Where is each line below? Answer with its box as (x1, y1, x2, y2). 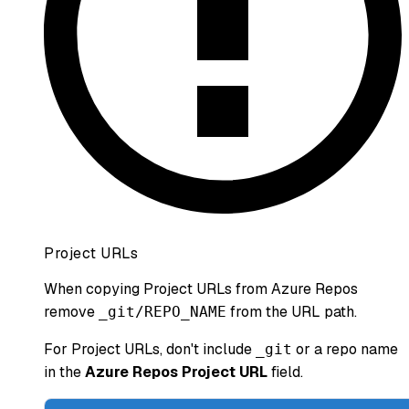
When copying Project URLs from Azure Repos (44, 278, 358, 299)
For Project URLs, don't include (44, 339, 256, 359)
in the (44, 362, 85, 382)
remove (44, 301, 99, 321)
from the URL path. (226, 301, 357, 321)
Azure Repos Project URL (85, 362, 267, 382)
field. (267, 362, 303, 382)
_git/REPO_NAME (99, 302, 226, 320)
